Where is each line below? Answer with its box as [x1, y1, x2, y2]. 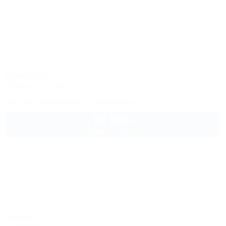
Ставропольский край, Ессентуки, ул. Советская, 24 [5, 89, 176, 97]
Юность [5, 69, 47, 81]
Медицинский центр [5, 81, 77, 89]
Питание [5, 97, 33, 105]
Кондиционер [40, 97, 85, 105]
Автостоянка [92, 97, 133, 105]
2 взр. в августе [88, 127, 138, 135]
